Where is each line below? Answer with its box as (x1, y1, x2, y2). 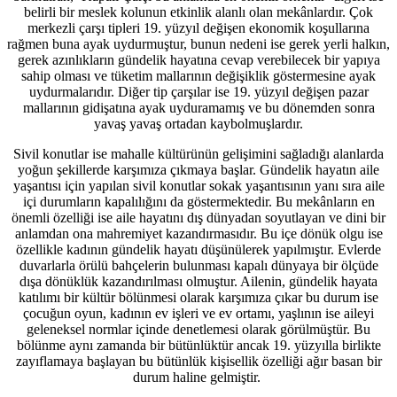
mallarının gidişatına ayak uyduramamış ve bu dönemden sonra (22, 99, 375, 115)
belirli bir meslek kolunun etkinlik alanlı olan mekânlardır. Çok (24, 4, 373, 19)
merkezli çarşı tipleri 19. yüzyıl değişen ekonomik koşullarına (27, 19, 370, 35)
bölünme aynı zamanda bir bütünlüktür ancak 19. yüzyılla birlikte (16, 337, 381, 353)
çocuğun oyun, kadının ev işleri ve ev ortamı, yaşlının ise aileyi (23, 305, 374, 321)
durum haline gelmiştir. (133, 369, 264, 385)
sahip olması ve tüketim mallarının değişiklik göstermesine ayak (21, 67, 376, 83)
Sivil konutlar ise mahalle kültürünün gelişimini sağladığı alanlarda (13, 145, 384, 161)
